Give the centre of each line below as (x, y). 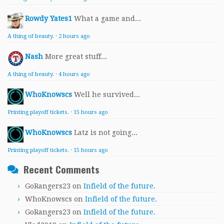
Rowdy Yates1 (48, 18)
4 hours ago (74, 74)
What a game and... (107, 18)
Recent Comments (61, 169)
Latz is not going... (106, 132)
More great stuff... (76, 56)
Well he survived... (107, 94)
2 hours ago (74, 36)
